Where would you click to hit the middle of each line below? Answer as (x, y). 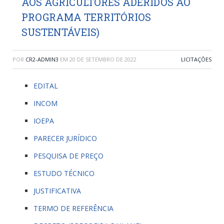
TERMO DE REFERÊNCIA (73, 208)
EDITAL (46, 86)
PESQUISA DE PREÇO (68, 156)
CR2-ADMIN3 (42, 59)
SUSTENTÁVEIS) (60, 32)
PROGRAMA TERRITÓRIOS (86, 17)
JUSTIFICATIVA (57, 191)
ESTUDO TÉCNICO (64, 173)
